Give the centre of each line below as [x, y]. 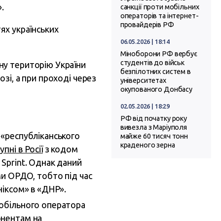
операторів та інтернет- [159, 16]
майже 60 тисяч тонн [154, 136]
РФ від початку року [154, 118]
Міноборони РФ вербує [159, 54]
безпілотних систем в [155, 71]
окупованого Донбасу [156, 89]
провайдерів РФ [147, 24]
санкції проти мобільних [160, 7]
